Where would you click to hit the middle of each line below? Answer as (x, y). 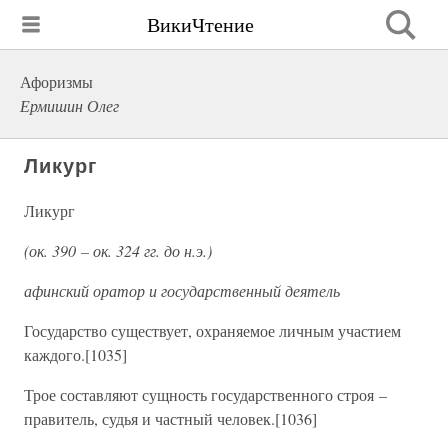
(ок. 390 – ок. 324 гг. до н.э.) (118, 250)
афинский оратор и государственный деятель (182, 290)
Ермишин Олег (69, 105)
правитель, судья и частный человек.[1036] (170, 418)
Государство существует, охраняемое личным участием (212, 330)
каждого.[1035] (75, 354)
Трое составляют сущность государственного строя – (205, 394)
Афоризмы (56, 81)
